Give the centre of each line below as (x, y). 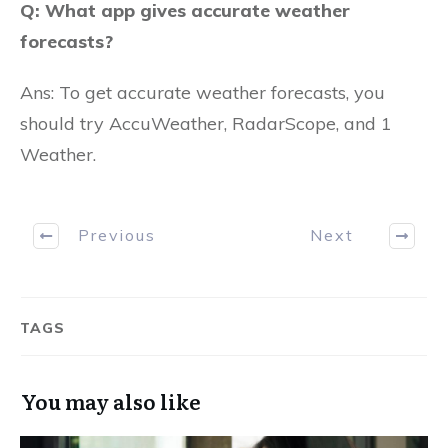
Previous (116, 235)
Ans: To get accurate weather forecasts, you (202, 92)
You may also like (111, 400)
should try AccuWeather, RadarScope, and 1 (206, 123)
